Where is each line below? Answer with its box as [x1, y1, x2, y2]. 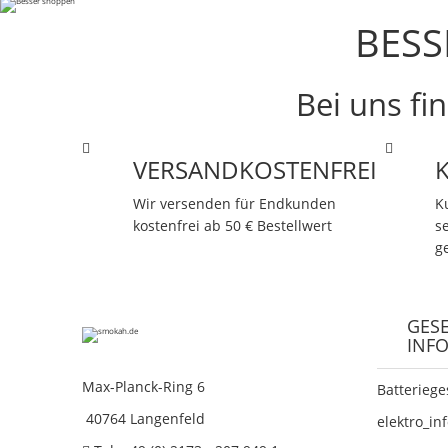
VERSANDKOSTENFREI [132, 153, 377, 187]
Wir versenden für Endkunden [132, 194, 336, 214]
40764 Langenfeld [82, 409, 206, 429]
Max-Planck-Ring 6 [82, 377, 206, 397]
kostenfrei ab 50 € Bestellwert [132, 216, 332, 236]
